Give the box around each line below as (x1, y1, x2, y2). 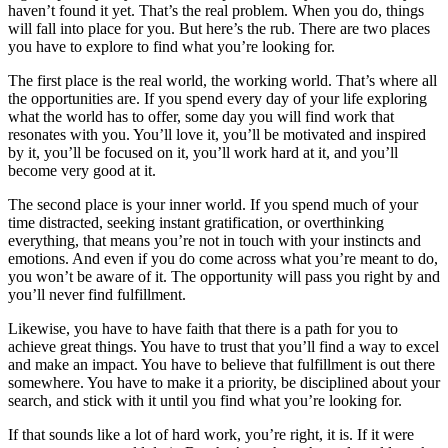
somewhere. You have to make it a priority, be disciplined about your (8, 373, 440, 391)
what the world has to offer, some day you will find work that (8, 107, 394, 125)
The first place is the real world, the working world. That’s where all (8, 71, 437, 89)
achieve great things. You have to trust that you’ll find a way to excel (8, 337, 439, 355)
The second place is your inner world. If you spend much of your (8, 195, 418, 213)
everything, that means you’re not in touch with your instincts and (8, 231, 421, 249)
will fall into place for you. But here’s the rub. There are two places (8, 19, 430, 37)
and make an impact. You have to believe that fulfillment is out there (8, 355, 435, 373)
